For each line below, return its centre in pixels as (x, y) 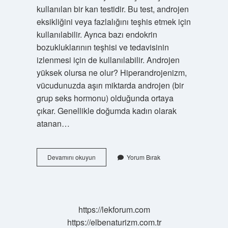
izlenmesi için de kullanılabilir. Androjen (108, 60)
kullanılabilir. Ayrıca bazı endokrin (97, 34)
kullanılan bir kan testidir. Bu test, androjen (112, 9)
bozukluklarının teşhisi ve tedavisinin (103, 47)
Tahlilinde (108, 166)
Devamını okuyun (71, 157)
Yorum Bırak (143, 157)
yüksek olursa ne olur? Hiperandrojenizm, (111, 73)
